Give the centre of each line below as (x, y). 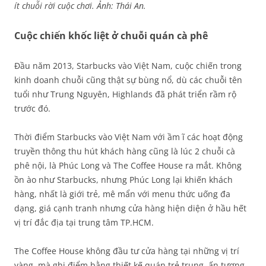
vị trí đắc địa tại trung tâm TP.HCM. (84, 222)
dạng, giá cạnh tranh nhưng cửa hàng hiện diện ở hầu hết (130, 208)
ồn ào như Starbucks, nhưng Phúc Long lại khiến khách (123, 180)
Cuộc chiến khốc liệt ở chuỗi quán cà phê (111, 36)
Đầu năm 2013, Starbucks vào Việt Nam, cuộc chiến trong (128, 66)
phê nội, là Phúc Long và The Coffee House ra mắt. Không (128, 165)
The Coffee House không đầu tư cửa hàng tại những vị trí (127, 251)
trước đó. (32, 108)
